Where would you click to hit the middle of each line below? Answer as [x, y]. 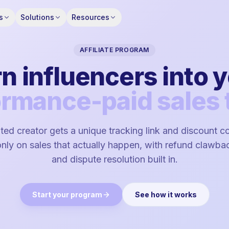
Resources [90, 17]
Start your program [67, 194]
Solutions [37, 17]
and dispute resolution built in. [114, 159]
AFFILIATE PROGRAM [114, 50]
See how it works [166, 194]
